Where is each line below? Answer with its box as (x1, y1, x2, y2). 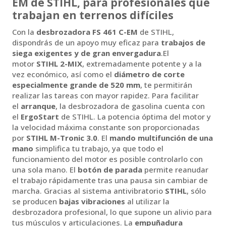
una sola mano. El (12, 164, 78, 175)
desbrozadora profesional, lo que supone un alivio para (12, 207, 212, 217)
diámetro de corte (114, 69, 185, 80)
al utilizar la (125, 196, 169, 207)
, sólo (187, 186, 206, 196)
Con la (12, 27, 36, 37)
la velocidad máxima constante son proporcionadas (12, 122, 200, 133)
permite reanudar (142, 164, 208, 175)
